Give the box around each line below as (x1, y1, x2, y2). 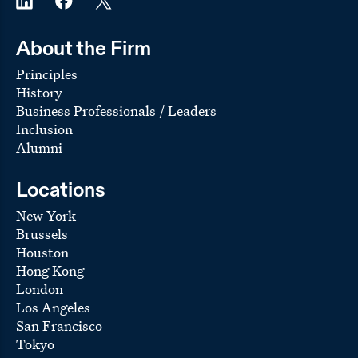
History (16, 82, 62, 101)
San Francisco (16, 316, 102, 335)
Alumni (16, 137, 62, 157)
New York (16, 205, 76, 225)
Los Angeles (16, 297, 90, 316)
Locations (16, 180, 105, 201)
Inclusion (16, 119, 73, 138)
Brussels (16, 224, 68, 243)
